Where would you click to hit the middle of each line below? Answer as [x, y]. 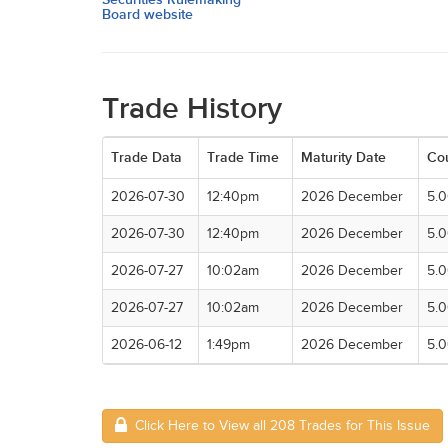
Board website [147, 14]
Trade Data [146, 157]
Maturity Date [343, 157]
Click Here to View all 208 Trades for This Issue [278, 426]
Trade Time [243, 157]
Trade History [192, 109]
